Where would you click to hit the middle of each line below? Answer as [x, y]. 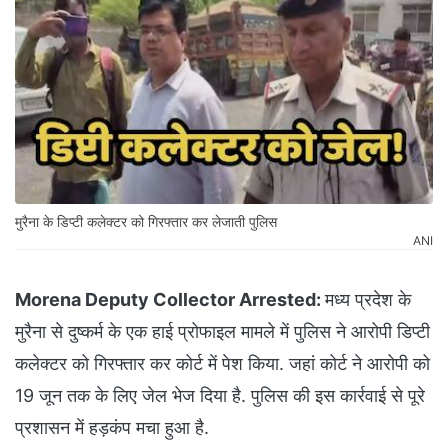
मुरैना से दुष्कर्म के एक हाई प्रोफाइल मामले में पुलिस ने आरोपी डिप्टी [222, 332]
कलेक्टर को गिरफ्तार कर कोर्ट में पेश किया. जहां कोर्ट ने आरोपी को [222, 364]
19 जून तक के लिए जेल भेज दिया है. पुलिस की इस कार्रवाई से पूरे [220, 396]
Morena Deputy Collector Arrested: [170, 300]
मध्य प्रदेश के [368, 300]
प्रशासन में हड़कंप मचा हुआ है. [114, 428]
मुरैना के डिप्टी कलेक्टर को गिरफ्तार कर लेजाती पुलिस [146, 222]
